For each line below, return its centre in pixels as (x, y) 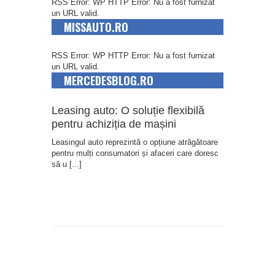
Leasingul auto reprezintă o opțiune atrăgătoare (135, 142)
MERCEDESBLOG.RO (109, 81)
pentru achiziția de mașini (114, 124)
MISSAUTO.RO (96, 27)
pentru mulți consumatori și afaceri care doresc (135, 153)
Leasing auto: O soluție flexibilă (128, 111)
